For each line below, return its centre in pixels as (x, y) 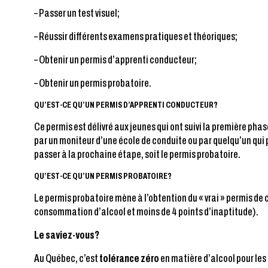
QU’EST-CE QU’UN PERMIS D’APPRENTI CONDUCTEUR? (126, 105)
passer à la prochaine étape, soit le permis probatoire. (137, 154)
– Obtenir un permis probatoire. (93, 83)
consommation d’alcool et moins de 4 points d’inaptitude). (146, 211)
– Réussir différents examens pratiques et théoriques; (136, 36)
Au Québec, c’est (67, 258)
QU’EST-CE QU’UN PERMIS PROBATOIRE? (103, 176)
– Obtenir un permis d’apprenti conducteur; (115, 60)
